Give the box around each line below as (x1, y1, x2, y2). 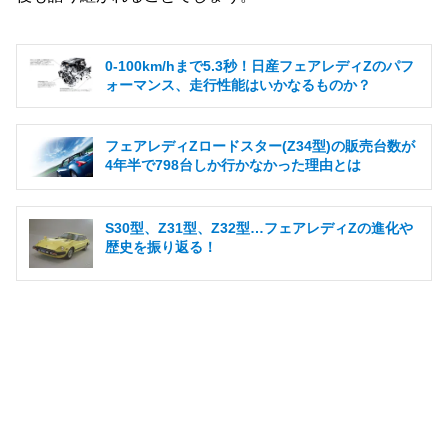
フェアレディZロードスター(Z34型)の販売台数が (105, 137, 415, 154)
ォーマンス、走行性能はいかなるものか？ (105, 76, 371, 93)
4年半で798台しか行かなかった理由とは (105, 156, 361, 173)
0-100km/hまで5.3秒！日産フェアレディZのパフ (105, 57, 414, 74)
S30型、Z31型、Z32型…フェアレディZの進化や (105, 219, 413, 236)
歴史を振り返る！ (105, 238, 217, 255)
